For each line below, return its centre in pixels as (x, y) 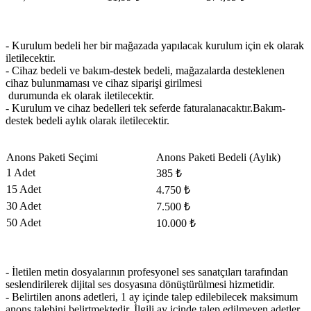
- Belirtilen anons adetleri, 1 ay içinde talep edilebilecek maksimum (152, 296)
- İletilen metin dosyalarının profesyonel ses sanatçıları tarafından (147, 271)
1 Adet (21, 172)
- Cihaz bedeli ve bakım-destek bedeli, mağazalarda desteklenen (145, 70)
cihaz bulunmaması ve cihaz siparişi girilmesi (104, 83)
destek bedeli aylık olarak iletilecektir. (89, 120)
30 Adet (24, 205)
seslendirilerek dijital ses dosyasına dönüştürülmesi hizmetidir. (140, 284)
